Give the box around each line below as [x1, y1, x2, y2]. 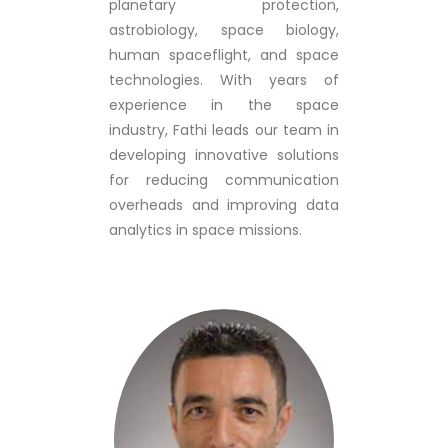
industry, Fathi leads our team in [109, 120, 339, 140]
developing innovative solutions [109, 145, 339, 165]
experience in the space [109, 95, 339, 115]
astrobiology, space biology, [109, 20, 339, 40]
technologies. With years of [109, 70, 339, 90]
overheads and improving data [109, 195, 339, 215]
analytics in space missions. [109, 220, 302, 240]
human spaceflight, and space [109, 45, 339, 65]
